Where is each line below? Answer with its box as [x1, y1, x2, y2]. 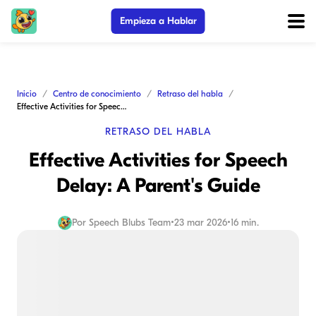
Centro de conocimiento [53, 89, 141, 99]
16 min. [230, 217, 259, 229]
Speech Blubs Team [88, 217, 171, 229]
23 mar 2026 [174, 217, 227, 229]
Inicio [17, 89, 37, 99]
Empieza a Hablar [119, 15, 197, 27]
